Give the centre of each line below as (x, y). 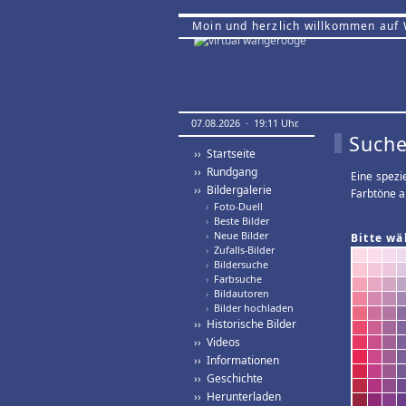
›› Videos (217, 342)
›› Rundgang (226, 172)
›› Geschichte (228, 378)
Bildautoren (239, 293)
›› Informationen (237, 360)
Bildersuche (238, 264)
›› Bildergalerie (233, 190)
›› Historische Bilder (245, 324)
